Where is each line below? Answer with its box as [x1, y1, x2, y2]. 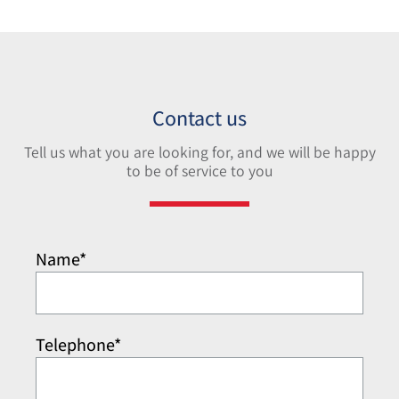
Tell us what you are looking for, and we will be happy [23, 141, 376, 162]
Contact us [152, 102, 247, 132]
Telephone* [36, 332, 121, 356]
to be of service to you [126, 159, 273, 181]
